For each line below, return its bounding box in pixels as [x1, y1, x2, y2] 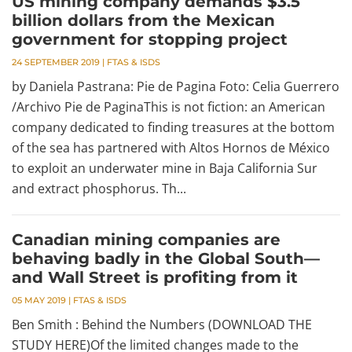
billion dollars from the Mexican [12, 11, 275, 30]
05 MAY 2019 [12, 295, 66, 306]
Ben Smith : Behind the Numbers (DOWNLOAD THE [12, 316, 312, 333]
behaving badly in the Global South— [12, 249, 320, 268]
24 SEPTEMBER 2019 [12, 57, 100, 68]
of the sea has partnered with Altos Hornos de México [12, 139, 330, 156]
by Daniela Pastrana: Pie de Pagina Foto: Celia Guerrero [12, 78, 339, 95]
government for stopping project [12, 30, 288, 49]
